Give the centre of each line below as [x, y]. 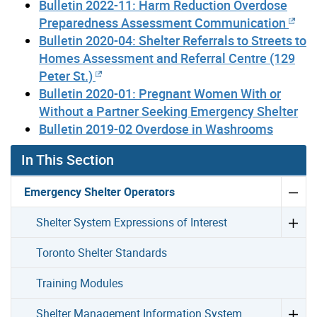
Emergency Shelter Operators [100, 191]
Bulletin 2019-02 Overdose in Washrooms [156, 128]
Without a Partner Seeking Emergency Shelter [168, 111]
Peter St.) [66, 75]
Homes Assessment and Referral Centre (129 [167, 58]
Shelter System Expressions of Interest [132, 222]
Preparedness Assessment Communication [164, 22]
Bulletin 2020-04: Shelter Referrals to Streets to [173, 40]
